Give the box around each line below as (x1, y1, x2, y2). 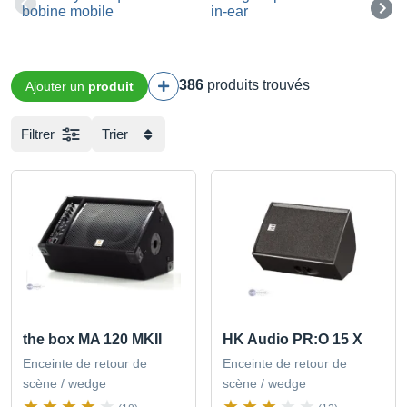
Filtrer (21, 126, 55, 143)
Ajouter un (25, 79, 88, 94)
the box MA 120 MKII (23, 332, 162, 348)
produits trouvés (203, 77, 310, 94)
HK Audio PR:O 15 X (223, 332, 362, 348)
